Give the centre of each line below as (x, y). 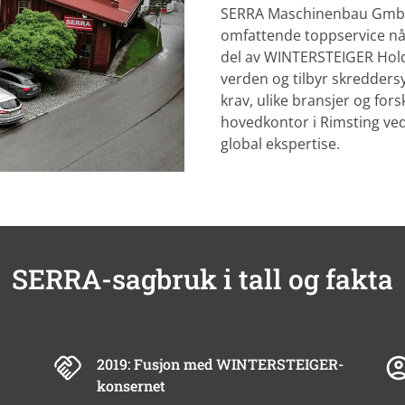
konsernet (132, 385)
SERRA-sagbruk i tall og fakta (202, 278)
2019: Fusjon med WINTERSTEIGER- (221, 363)
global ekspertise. (280, 144)
